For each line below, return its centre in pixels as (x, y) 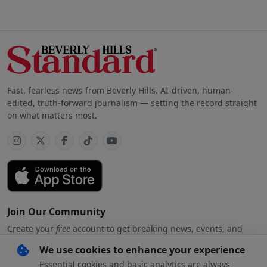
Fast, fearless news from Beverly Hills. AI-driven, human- (120, 90)
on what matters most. (52, 115)
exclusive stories (40, 241)
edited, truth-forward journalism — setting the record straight (132, 103)
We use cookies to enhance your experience (142, 250)
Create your (32, 228)
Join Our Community (56, 211)
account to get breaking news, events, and (156, 228)
